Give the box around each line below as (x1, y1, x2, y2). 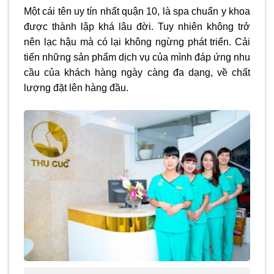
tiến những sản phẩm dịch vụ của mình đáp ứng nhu (24, 52, 250, 63)
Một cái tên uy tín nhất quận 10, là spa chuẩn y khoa (24, 6, 250, 17)
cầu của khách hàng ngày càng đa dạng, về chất (24, 67, 250, 78)
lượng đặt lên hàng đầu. (24, 83, 128, 94)
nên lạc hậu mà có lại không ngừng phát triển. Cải (24, 37, 250, 48)
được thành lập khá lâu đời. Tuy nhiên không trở (24, 21, 250, 32)
